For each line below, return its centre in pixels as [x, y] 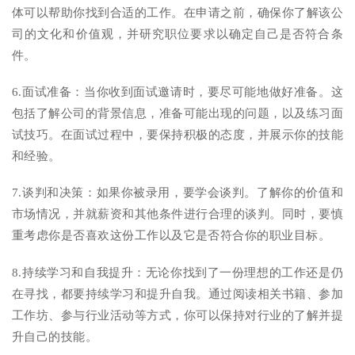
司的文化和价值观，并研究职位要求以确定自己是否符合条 [177, 34]
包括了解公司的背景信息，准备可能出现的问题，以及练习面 [177, 114]
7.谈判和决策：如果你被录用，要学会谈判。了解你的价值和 [177, 193]
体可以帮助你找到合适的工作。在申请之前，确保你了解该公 [177, 12]
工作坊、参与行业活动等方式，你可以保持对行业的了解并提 [177, 315]
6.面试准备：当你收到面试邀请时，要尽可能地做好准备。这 [177, 92]
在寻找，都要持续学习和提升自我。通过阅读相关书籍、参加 [177, 294]
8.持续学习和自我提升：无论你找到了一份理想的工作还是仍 [177, 272]
